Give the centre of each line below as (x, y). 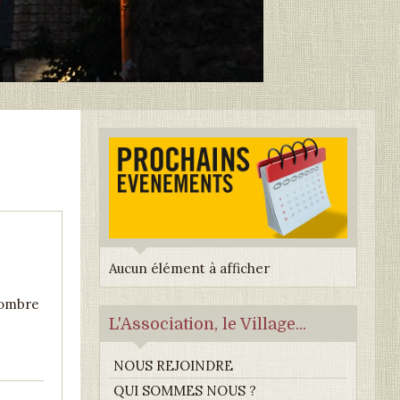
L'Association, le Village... (208, 324)
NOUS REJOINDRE (174, 365)
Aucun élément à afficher (190, 268)
